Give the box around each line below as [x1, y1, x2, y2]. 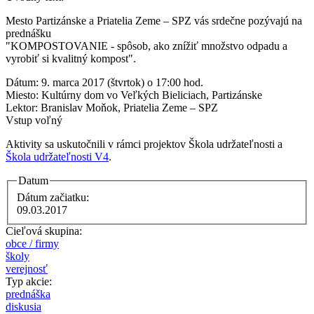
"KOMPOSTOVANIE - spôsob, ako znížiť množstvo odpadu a [6, 40, 287, 53]
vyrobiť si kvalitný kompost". [6, 53, 136, 65]
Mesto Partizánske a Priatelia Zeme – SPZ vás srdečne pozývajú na [6, 15, 302, 27]
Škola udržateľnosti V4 [6, 151, 109, 163]
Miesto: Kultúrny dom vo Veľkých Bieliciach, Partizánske [6, 89, 262, 102]
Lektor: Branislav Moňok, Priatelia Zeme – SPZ [6, 102, 218, 114]
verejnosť [6, 262, 48, 275]
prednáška [6, 287, 50, 300]
